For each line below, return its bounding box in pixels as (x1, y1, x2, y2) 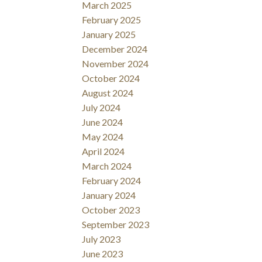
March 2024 (82, 160, 132, 172)
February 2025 (82, 14, 142, 26)
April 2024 (82, 146, 125, 157)
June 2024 (82, 116, 123, 128)
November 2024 (82, 58, 149, 70)
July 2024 (82, 102, 121, 113)
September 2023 (82, 219, 150, 230)
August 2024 (82, 87, 134, 99)
